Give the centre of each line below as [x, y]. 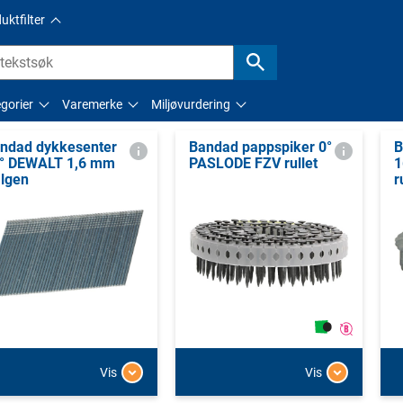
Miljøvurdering [191, 104]
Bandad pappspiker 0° [260, 147]
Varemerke [92, 104]
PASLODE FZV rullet [253, 163]
